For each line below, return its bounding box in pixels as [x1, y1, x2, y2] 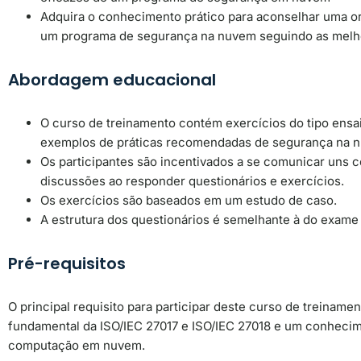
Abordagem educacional [8, 68, 216, 91]
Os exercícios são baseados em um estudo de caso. [40, 192, 337, 208]
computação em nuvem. [8, 337, 145, 353]
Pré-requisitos [8, 251, 126, 275]
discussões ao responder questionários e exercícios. [40, 172, 344, 189]
